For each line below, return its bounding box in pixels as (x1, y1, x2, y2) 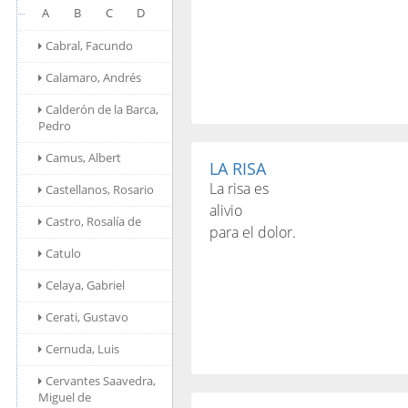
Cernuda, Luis (46, 341, 119, 357)
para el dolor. (209, 222, 296, 242)
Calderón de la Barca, (46, 101, 158, 117)
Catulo (46, 245, 81, 261)
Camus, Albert (46, 149, 121, 166)
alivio (209, 200, 242, 220)
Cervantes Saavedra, (46, 372, 156, 389)
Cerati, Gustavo (46, 309, 128, 325)
